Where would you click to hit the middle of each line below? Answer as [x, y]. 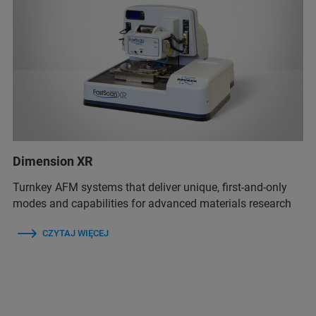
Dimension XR [53, 162]
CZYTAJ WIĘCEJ [75, 233]
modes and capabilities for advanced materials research [152, 204]
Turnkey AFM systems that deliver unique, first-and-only [150, 188]
